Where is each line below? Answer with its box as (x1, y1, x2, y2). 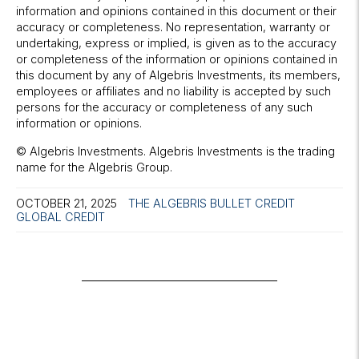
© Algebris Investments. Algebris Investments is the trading (16, 144, 335, 159)
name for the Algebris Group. (16, 160, 172, 175)
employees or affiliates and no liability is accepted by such (16, 84, 331, 99)
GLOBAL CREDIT (16, 210, 105, 224)
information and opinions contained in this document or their (16, 4, 337, 18)
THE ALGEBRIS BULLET (128, 196, 252, 211)
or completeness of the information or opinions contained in (16, 52, 337, 67)
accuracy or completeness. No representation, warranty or (16, 20, 330, 34)
